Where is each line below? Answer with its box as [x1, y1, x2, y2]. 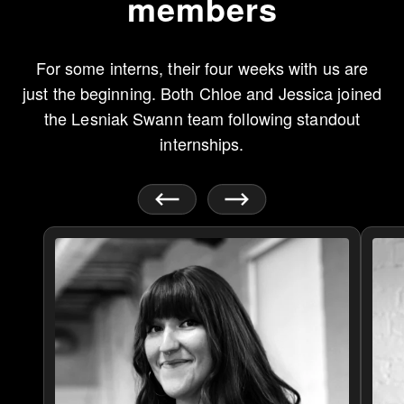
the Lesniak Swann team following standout [43, 106, 361, 130]
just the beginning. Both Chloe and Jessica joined [23, 81, 381, 105]
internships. [160, 132, 244, 155]
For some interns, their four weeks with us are [35, 56, 369, 79]
